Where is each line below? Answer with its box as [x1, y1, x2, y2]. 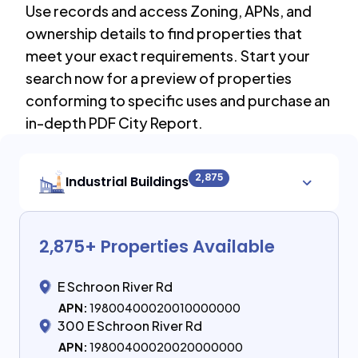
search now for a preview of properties [26, 69, 292, 87]
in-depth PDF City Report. [26, 113, 203, 132]
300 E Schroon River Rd [58, 317, 202, 334]
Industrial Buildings [66, 172, 189, 191]
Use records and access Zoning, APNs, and [26, 2, 312, 20]
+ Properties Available [85, 234, 275, 259]
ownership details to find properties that [26, 24, 302, 42]
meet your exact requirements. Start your [26, 46, 310, 65]
